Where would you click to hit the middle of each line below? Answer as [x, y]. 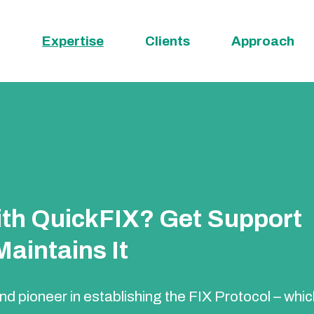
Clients [168, 41]
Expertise [73, 41]
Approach [263, 41]
